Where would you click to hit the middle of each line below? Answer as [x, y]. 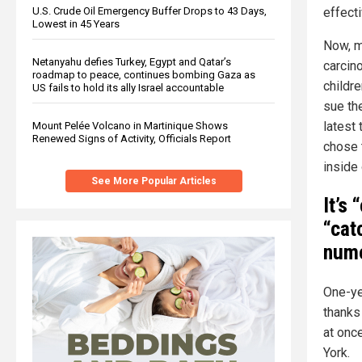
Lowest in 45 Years [76, 23]
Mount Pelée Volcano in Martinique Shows [130, 125]
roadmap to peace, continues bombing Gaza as [144, 74]
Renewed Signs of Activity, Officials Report [132, 138]
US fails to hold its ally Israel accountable [128, 87]
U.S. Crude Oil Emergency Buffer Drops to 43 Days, [149, 11]
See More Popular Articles [154, 181]
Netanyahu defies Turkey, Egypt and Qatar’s [132, 61]
